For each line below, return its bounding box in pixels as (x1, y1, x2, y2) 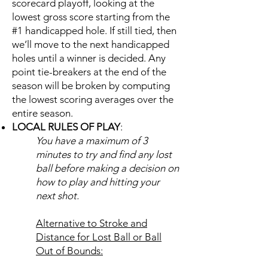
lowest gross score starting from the (12, 11, 170, 23)
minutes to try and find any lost (36, 148, 172, 160)
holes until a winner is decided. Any (12, 52, 166, 64)
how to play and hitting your (36, 176, 160, 188)
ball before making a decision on (36, 162, 179, 174)
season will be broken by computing (12, 80, 170, 92)
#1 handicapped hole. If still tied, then (12, 25, 176, 36)
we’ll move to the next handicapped (12, 38, 169, 50)
